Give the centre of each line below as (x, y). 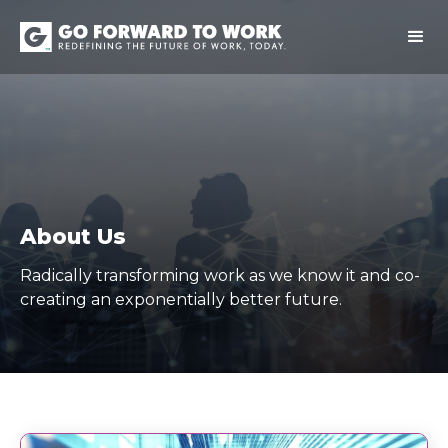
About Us (73, 236)
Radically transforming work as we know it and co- (220, 275)
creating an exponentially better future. (181, 299)
